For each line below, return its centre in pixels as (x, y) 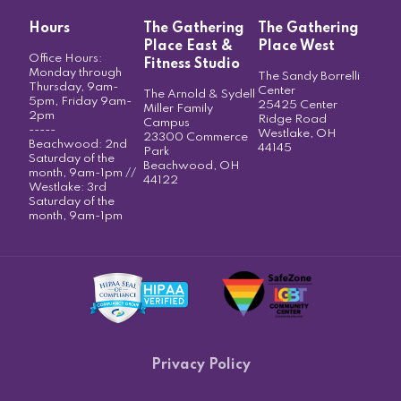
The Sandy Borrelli (309, 77)
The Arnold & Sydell (199, 94)
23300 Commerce (196, 137)
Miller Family (178, 109)
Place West (296, 47)
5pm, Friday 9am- (80, 102)
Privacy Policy (200, 365)
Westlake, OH (297, 134)
